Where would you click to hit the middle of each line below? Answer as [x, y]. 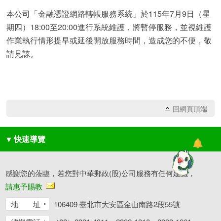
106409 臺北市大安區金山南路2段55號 [116, 204]
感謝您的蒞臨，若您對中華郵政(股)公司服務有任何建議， [101, 173]
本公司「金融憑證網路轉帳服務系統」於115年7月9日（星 [109, 14]
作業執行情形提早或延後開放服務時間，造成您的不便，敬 [109, 40]
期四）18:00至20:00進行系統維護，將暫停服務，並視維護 [109, 27]
